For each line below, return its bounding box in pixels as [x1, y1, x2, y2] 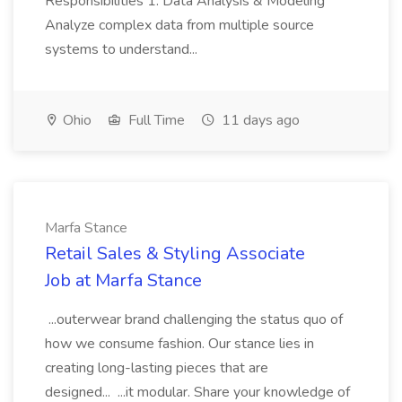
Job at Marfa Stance [45, 268, 202, 293]
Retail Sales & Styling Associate [45, 241, 305, 266]
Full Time [125, 110, 185, 130]
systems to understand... [45, 39, 201, 59]
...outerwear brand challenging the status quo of [45, 310, 343, 329]
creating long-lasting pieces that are [45, 358, 268, 378]
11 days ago [218, 110, 300, 130]
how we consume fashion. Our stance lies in [45, 334, 314, 354]
